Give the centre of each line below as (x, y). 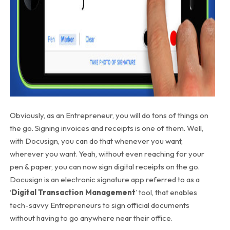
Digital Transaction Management (73, 192)
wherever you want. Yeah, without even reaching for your (107, 154)
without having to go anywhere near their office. (91, 218)
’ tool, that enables (166, 192)
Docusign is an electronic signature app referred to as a (104, 179)
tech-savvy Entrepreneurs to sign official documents (99, 205)
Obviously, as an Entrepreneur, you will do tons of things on (109, 115)
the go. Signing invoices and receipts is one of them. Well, (106, 128)
